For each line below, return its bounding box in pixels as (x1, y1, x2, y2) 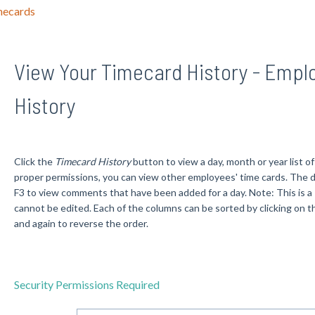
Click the (13, 155, 55, 167)
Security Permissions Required (13, 278, 160, 292)
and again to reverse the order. (13, 217, 148, 229)
